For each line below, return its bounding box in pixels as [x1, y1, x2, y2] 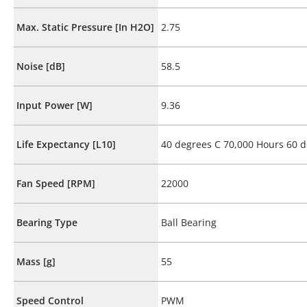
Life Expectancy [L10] [16, 137, 116, 151]
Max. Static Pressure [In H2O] [16, 20, 154, 34]
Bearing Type [16, 215, 77, 229]
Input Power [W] [16, 98, 93, 112]
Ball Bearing [161, 215, 217, 229]
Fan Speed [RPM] [16, 176, 95, 190]
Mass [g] [16, 254, 56, 268]
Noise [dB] [16, 59, 65, 73]
